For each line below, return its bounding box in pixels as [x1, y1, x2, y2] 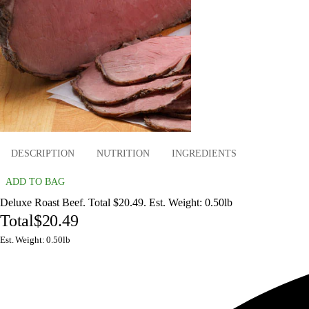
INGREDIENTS [172, 148, 237, 159]
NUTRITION [97, 148, 150, 159]
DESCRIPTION [11, 148, 74, 159]
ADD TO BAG [6, 177, 65, 188]
